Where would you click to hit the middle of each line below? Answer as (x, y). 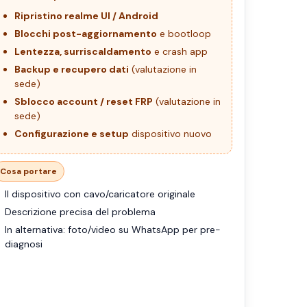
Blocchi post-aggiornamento (86, 34)
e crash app (180, 52)
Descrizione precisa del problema (80, 212)
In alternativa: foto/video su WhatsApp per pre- (113, 230)
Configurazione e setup (72, 134)
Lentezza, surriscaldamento (83, 52)
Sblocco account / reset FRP (84, 102)
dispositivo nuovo (170, 134)
